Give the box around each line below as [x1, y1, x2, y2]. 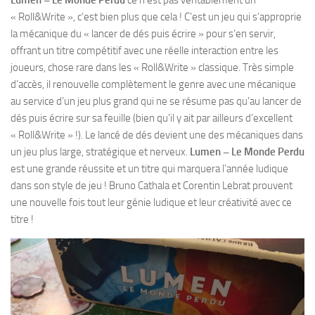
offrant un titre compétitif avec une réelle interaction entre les [11, 44, 278, 57]
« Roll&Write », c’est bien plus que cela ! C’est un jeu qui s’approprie [11, 11, 302, 23]
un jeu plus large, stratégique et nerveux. [11, 146, 190, 158]
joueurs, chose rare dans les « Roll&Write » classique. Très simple [11, 61, 294, 74]
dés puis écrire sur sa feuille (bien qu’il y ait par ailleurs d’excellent [11, 112, 292, 124]
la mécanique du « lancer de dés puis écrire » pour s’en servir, [11, 27, 276, 40]
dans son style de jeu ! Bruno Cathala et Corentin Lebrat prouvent [11, 179, 292, 192]
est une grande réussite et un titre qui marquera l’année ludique [11, 162, 288, 175]
